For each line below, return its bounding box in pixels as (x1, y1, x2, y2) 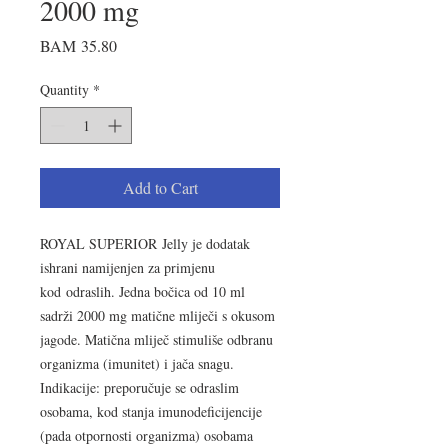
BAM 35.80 (40, 35, 117, 56)
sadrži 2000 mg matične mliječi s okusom (40, 306, 275, 325)
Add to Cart (122, 177, 198, 198)
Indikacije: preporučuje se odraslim (40, 378, 239, 397)
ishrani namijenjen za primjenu (40, 258, 215, 277)
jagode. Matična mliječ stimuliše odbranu (40, 330, 273, 349)
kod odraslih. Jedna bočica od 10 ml (40, 282, 245, 301)
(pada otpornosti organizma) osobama (40, 426, 253, 445)
